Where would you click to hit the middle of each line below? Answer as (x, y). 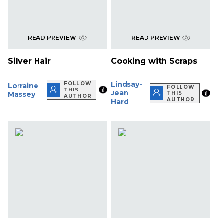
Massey (21, 94)
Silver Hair (29, 61)
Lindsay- (127, 84)
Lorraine (23, 85)
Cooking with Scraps (154, 61)
